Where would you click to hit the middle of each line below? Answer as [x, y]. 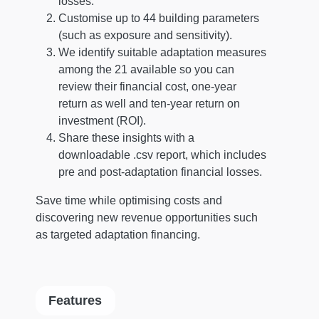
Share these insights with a [126, 137]
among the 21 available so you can [146, 69]
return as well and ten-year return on [149, 103]
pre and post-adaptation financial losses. [160, 172]
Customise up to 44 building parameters [159, 18]
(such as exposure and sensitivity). [145, 35]
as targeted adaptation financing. [118, 234]
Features [75, 300]
